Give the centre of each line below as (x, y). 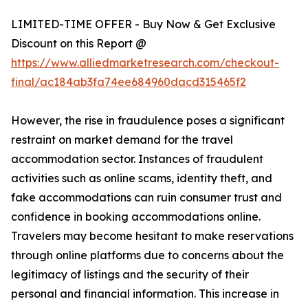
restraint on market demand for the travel (122, 140)
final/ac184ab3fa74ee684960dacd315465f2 (129, 82)
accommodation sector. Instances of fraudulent (137, 159)
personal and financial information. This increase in (145, 294)
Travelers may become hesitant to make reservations (152, 236)
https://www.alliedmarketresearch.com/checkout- (145, 63)
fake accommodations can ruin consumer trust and (146, 198)
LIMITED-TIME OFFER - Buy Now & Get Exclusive (143, 24)
